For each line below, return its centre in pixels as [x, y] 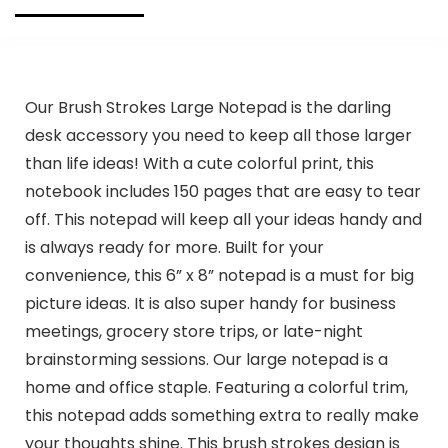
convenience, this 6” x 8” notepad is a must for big [219, 275]
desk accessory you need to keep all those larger [218, 135]
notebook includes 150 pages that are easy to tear [222, 191]
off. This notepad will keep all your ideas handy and [223, 219]
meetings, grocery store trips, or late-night [193, 331]
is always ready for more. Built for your [174, 247]
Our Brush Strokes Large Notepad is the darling [207, 107]
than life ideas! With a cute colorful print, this [199, 163]
